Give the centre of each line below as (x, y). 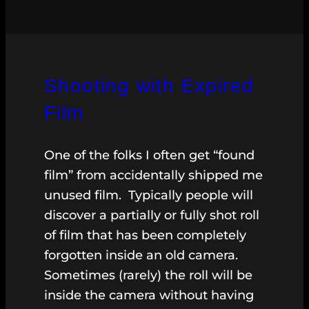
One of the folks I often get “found (149, 156)
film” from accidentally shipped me (153, 176)
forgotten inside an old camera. (141, 256)
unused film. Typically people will (149, 196)
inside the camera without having (149, 296)
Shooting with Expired (149, 86)
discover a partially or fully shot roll (152, 216)
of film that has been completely (145, 236)
